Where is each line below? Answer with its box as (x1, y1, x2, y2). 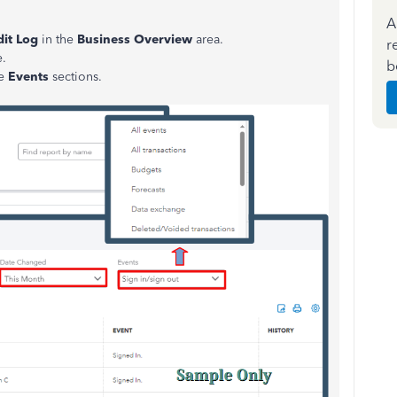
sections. (52, 69, 102, 84)
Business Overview (77, 32, 192, 47)
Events (8, 69, 52, 84)
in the (38, 32, 77, 47)
